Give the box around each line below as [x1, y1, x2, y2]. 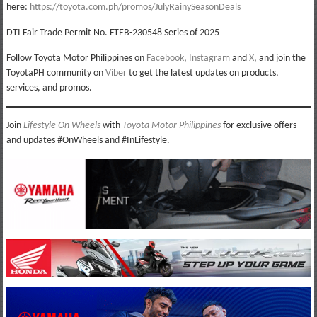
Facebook [146, 52, 184, 64]
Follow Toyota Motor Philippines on [6, 52, 146, 64]
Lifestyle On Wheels [23, 120, 100, 131]
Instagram [188, 52, 230, 64]
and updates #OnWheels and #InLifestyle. [6, 134, 170, 146]
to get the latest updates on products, [126, 67, 279, 79]
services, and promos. [6, 82, 92, 93]
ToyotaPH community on [6, 67, 105, 79]
